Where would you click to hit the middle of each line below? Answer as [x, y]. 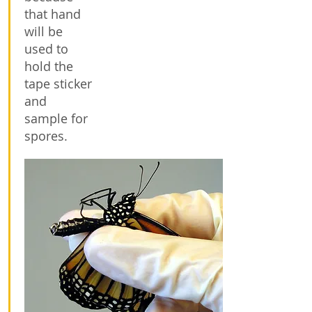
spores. [48, 136]
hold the [49, 66]
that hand [53, 14]
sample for [56, 118]
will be [44, 31]
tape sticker [58, 84]
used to [46, 49]
